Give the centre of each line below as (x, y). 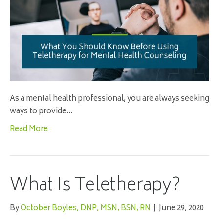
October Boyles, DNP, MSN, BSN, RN (86, 209)
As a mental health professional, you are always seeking (109, 99)
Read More (29, 130)
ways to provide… (41, 112)
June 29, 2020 (181, 209)
